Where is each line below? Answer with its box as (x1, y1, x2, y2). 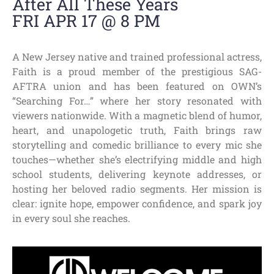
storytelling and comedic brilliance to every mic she (12, 138, 262, 151)
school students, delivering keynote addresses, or (12, 167, 262, 180)
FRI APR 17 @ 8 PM (12, 9, 160, 31)
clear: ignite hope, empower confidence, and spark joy (12, 196, 262, 210)
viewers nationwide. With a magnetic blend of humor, (12, 108, 262, 122)
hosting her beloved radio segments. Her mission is (12, 182, 262, 195)
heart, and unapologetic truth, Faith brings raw (12, 123, 262, 136)
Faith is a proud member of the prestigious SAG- (12, 64, 262, 78)
